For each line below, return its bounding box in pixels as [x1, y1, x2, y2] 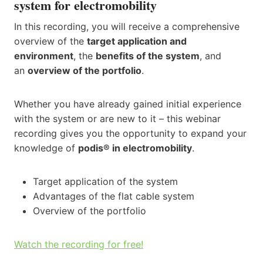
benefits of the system [96, 49, 200, 62]
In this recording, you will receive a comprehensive [14, 20, 240, 32]
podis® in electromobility [78, 141, 192, 154]
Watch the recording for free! [14, 238, 143, 250]
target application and [87, 35, 187, 47]
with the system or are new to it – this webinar [14, 112, 221, 124]
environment [14, 49, 73, 62]
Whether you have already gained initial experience [14, 97, 241, 110]
